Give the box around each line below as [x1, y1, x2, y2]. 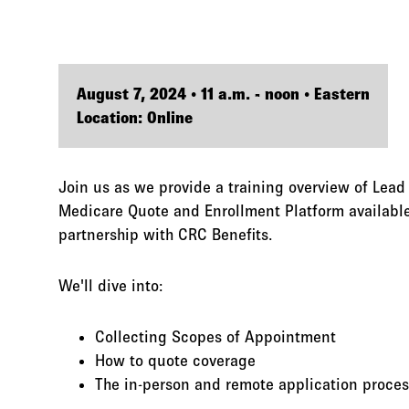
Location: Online [77, 109, 193, 128]
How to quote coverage [95, 351, 256, 371]
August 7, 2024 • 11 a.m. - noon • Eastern [77, 85, 370, 104]
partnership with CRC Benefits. [58, 225, 273, 245]
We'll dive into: [58, 277, 163, 296]
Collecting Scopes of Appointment [95, 328, 336, 347]
